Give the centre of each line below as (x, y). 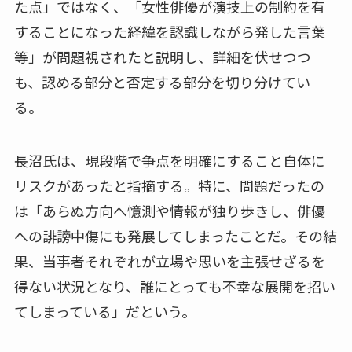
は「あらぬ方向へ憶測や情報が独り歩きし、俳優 (169, 211)
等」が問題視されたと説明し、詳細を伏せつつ (162, 57)
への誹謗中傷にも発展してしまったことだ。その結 (175, 236)
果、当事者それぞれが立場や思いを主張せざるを (169, 261)
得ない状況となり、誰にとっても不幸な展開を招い (174, 286)
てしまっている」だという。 (104, 312)
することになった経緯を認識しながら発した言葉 (169, 32)
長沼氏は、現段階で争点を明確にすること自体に (169, 161)
